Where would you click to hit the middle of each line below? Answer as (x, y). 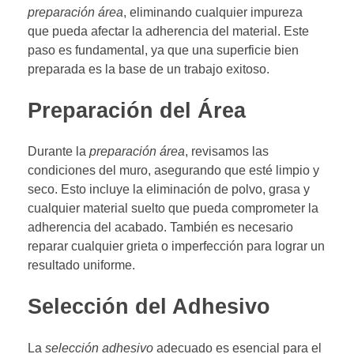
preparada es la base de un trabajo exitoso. (149, 70)
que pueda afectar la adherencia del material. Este (168, 32)
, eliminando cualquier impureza (213, 13)
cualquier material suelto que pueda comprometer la (173, 209)
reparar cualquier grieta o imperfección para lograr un (176, 247)
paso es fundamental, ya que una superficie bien (163, 51)
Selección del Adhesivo (149, 307)
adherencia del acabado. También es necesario (160, 228)
